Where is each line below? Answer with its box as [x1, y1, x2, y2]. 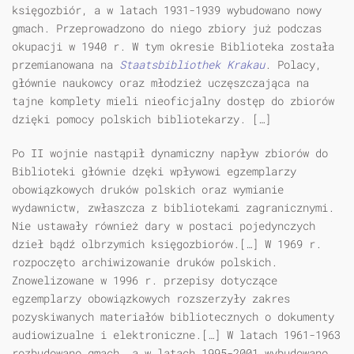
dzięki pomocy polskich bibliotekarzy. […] [12, 111, 271, 126]
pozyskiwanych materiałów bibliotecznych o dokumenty [12, 308, 334, 324]
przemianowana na [12, 56, 119, 72]
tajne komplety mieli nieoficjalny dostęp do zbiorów [12, 92, 334, 108]
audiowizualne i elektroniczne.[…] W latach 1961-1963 [12, 326, 341, 342]
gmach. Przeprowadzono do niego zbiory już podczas [12, 20, 322, 36]
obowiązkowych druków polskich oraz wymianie [12, 181, 284, 197]
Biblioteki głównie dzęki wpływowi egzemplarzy [12, 163, 296, 179]
